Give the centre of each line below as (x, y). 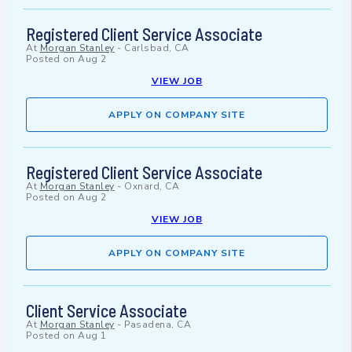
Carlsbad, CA (156, 48)
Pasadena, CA (158, 325)
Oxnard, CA (152, 187)
